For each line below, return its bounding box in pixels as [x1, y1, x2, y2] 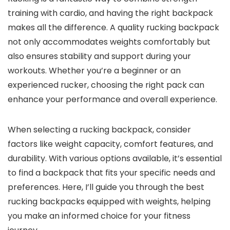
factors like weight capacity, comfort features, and [8, 138, 213, 150]
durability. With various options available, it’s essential [8, 152, 222, 164]
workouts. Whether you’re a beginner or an [8, 65, 181, 76]
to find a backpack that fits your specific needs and [8, 167, 215, 179]
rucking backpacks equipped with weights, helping [8, 196, 210, 207]
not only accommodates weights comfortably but [8, 36, 210, 48]
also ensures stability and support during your [8, 50, 191, 62]
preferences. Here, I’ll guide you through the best [8, 181, 204, 193]
